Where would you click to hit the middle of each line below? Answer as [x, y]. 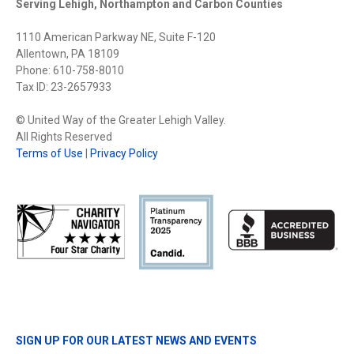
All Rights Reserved [64, 137]
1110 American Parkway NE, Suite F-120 [116, 38]
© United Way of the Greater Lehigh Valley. [121, 121]
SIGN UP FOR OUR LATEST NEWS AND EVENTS [136, 340]
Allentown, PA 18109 [68, 54]
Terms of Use [49, 154]
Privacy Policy [124, 154]
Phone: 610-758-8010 [70, 71]
